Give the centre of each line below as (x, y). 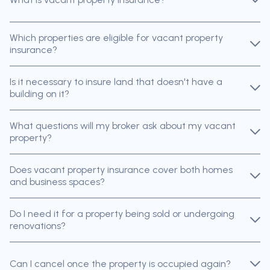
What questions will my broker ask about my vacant (123, 126)
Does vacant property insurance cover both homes (121, 170)
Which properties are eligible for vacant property (116, 38)
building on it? (39, 94)
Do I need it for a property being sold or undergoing (122, 214)
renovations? (38, 226)
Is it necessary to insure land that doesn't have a (116, 82)
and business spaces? (57, 182)
